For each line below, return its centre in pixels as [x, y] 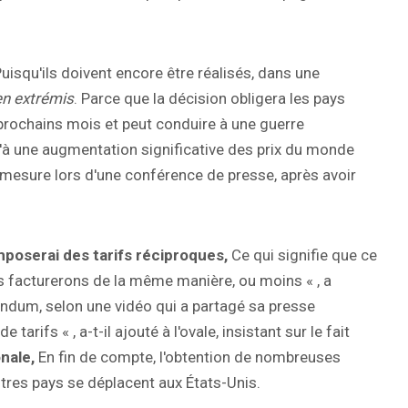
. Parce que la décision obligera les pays [209, 99]
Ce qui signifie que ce [302, 255]
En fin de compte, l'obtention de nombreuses [189, 357]
